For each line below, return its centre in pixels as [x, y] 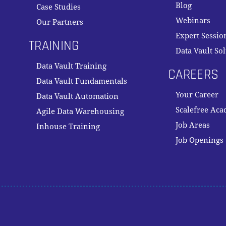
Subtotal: [186, 180]
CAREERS [193, 75]
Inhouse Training [68, 127]
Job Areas [193, 125]
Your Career [197, 95]
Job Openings [200, 140]
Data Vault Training [72, 66]
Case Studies [59, 7]
